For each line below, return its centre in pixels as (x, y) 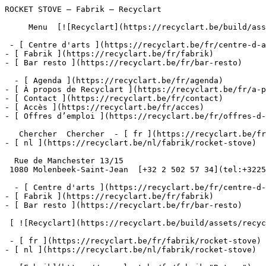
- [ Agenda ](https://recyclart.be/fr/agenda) (9, 80)
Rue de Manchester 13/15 (9, 161)
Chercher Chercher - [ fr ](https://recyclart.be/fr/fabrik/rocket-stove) (12, 134)
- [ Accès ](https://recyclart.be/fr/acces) (104, 107)
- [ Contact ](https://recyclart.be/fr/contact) (114, 98)
